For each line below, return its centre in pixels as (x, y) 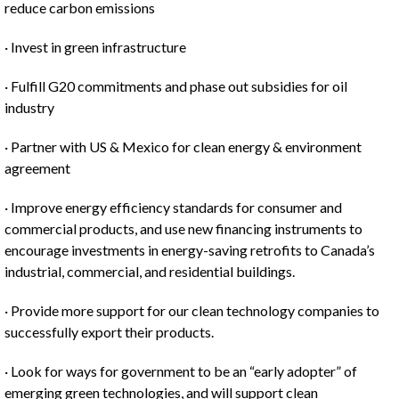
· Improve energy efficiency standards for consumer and (173, 207)
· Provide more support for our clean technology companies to (192, 310)
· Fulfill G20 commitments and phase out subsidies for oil (176, 86)
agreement (37, 168)
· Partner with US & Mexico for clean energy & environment (183, 147)
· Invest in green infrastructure (95, 47)
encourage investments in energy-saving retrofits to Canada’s (190, 250)
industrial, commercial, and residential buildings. (150, 271)
